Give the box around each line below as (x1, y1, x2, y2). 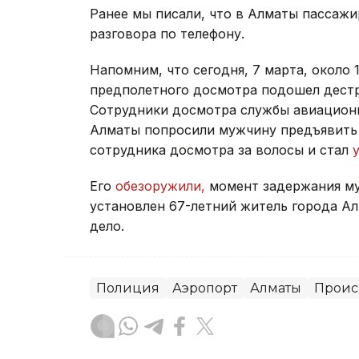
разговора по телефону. (90, 26, 248, 42)
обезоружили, (115, 178, 205, 195)
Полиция (96, 280, 159, 296)
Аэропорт (172, 280, 237, 296)
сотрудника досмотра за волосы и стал (90, 142, 353, 159)
